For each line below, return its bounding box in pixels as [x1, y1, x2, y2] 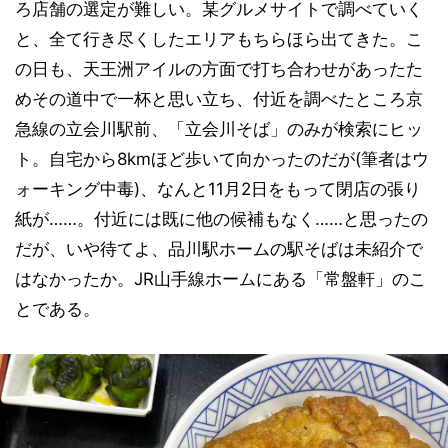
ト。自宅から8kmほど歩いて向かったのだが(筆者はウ [15, 149, 429, 169]
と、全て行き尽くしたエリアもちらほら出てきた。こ [15, 29, 423, 49]
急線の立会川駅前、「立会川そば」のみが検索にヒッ [15, 119, 423, 139]
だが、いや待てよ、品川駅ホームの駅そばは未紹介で [15, 239, 423, 259]
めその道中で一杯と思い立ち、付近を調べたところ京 [15, 89, 423, 109]
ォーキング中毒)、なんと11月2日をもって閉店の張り [15, 179, 421, 199]
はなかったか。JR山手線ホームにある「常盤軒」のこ [15, 269, 426, 289]
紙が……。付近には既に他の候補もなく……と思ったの [15, 209, 428, 229]
